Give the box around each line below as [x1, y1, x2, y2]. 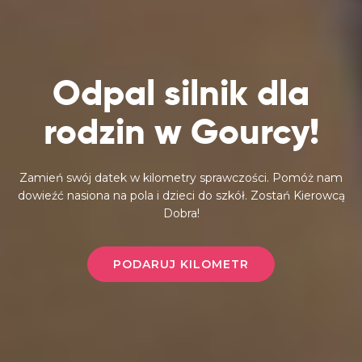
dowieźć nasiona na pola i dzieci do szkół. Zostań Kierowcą [17, 187, 345, 203]
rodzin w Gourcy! [43, 108, 319, 154]
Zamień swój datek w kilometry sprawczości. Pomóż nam [19, 170, 343, 185]
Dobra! [162, 205, 200, 221]
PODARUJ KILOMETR [113, 256, 249, 271]
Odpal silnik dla [53, 69, 309, 116]
